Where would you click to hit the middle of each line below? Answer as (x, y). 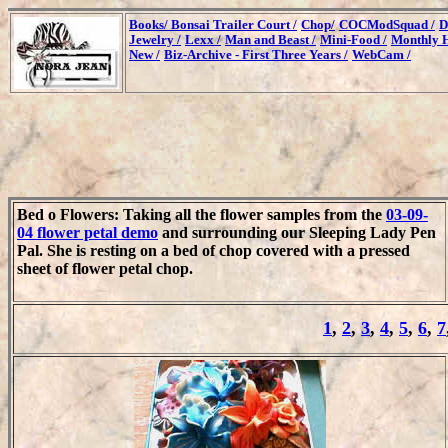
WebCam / (381, 54)
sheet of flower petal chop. (105, 268)
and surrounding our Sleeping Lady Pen (297, 232)
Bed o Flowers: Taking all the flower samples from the (201, 214)
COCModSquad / (387, 24)
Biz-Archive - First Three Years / (256, 54)
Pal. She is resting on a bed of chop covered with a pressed (213, 250)
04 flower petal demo (87, 232)
